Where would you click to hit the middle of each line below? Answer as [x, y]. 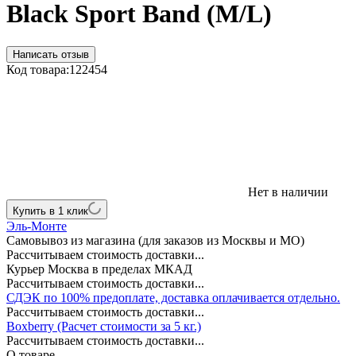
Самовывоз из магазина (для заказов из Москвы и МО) [155, 240]
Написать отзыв [51, 54]
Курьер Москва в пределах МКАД [99, 269]
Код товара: [38, 69]
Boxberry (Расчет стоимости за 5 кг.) [104, 326]
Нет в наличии [286, 192]
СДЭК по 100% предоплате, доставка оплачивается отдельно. [173, 297]
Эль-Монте [37, 226]
